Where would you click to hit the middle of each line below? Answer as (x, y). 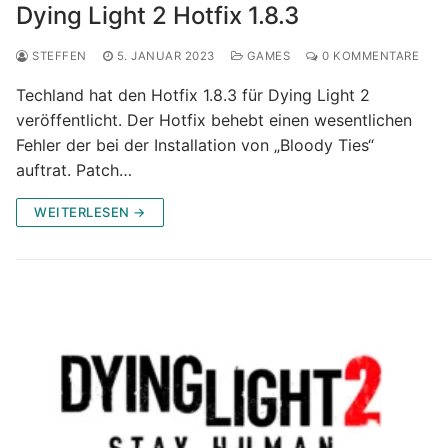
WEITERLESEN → (90, 211)
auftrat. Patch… (74, 169)
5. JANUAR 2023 (165, 55)
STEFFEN (57, 55)
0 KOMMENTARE (368, 55)
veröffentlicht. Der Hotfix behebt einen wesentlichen (214, 119)
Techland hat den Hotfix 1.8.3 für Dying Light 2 (193, 94)
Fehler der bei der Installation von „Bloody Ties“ (195, 144)
